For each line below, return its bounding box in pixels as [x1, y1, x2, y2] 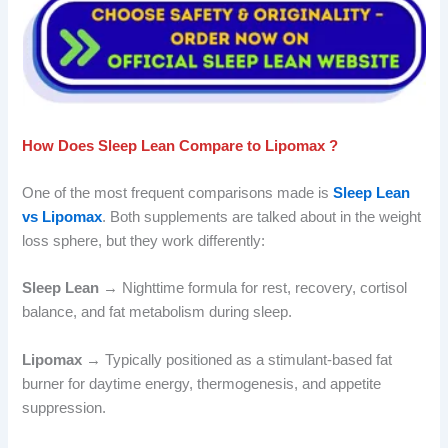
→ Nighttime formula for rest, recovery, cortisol [103, 280, 408, 297]
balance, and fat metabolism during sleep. [22, 304, 293, 321]
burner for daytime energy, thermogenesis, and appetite [22, 375, 382, 392]
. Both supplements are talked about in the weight [102, 209, 422, 226]
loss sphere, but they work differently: [22, 233, 266, 250]
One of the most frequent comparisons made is [22, 185, 334, 202]
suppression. [22, 399, 107, 416]
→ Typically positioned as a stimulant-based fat [86, 351, 393, 368]
